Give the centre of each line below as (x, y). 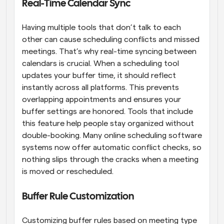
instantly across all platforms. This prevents (100, 87)
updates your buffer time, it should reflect (99, 75)
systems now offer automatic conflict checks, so (112, 147)
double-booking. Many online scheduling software (112, 135)
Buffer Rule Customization (78, 196)
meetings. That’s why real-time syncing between (109, 51)
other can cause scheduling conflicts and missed (111, 39)
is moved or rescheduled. (68, 171)
